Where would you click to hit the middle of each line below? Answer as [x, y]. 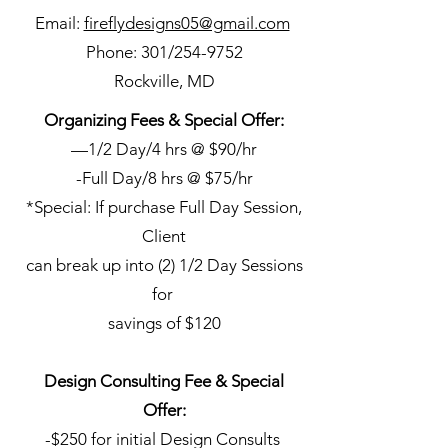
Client [164, 236]
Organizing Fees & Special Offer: [164, 120]
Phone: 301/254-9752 [164, 52]
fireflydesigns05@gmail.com [186, 23]
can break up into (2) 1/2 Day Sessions [164, 265]
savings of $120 [164, 323]
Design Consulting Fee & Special [164, 381]
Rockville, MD [164, 81]
